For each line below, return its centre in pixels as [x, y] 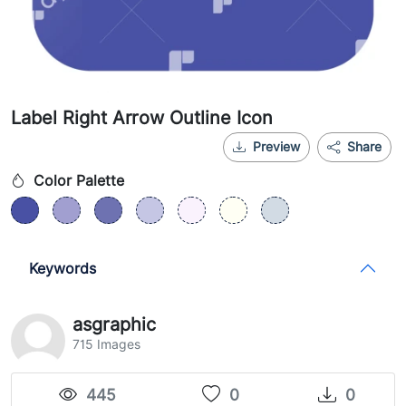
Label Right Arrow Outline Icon [142, 118]
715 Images [106, 344]
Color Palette [77, 181]
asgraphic [114, 324]
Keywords [63, 268]
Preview [276, 147]
